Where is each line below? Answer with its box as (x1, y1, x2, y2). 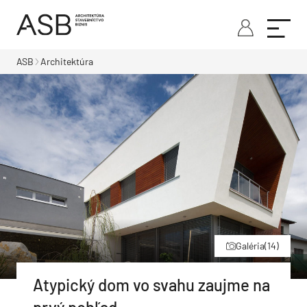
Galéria (236, 239, 265, 251)
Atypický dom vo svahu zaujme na (33, 274, 270, 295)
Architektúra (40, 56, 93, 67)
